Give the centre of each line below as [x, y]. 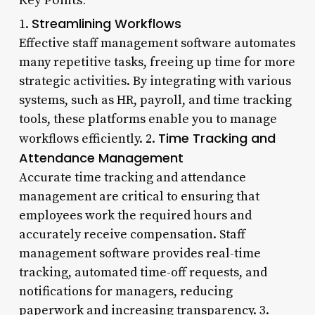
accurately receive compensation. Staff [132, 234]
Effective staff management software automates [157, 43]
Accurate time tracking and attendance [132, 177]
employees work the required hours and [135, 215]
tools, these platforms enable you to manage [148, 119]
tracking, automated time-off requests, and [143, 272]
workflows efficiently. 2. [88, 139]
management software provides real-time [140, 253]
